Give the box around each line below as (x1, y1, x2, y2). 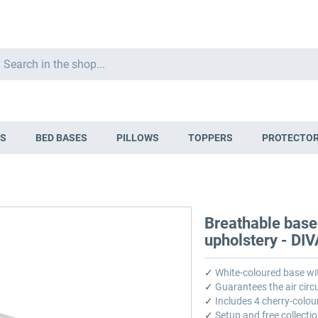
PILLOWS (116, 132, 159, 144)
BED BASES (35, 132, 87, 144)
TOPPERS (187, 132, 233, 144)
